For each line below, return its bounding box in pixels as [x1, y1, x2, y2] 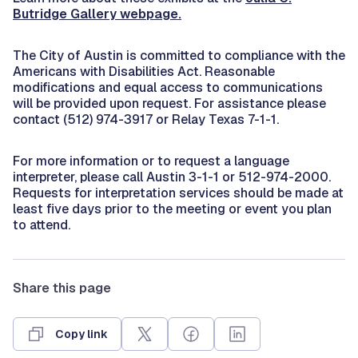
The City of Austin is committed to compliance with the [13, 46, 345, 64]
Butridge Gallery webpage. [13, 5, 181, 22]
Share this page [13, 279, 111, 296]
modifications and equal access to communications [13, 78, 323, 96]
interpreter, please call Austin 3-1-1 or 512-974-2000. [13, 168, 331, 185]
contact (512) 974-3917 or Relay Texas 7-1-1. [13, 110, 285, 128]
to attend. [13, 216, 74, 233]
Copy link [55, 326, 108, 341]
